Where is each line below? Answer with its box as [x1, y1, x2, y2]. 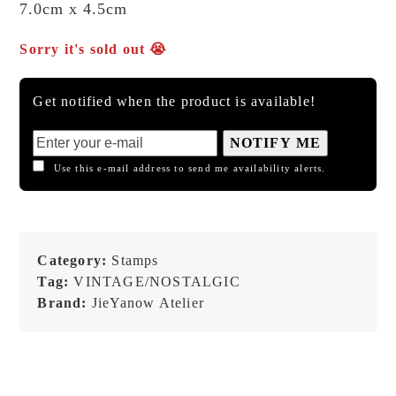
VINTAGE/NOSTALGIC [73, 273, 240, 289]
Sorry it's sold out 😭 [19, 41, 168, 57]
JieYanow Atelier [91, 294, 205, 310]
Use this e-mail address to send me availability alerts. [53, 162, 326, 173]
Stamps [111, 252, 159, 268]
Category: [37, 252, 112, 268]
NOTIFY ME [229, 134, 322, 150]
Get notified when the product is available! [33, 93, 316, 109]
